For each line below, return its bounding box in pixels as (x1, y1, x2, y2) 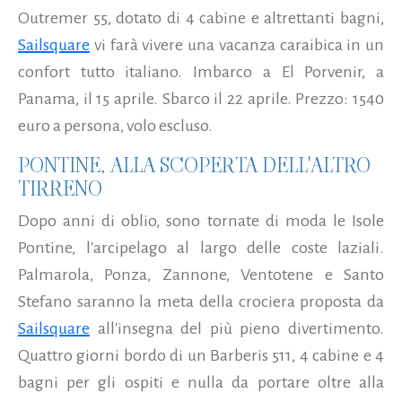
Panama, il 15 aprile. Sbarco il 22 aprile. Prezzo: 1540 (18, 89, 384, 108)
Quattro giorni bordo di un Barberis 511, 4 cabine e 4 (18, 345, 384, 364)
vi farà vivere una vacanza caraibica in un (90, 35, 384, 54)
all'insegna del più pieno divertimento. (90, 319, 384, 337)
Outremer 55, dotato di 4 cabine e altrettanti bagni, (18, 8, 384, 27)
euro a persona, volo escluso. (18, 116, 213, 135)
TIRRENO (18, 173, 102, 203)
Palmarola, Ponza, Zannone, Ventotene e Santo (18, 265, 384, 284)
